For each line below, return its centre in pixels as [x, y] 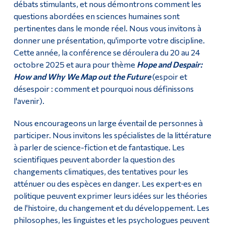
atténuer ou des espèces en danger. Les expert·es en [107, 184]
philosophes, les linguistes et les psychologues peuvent [111, 220]
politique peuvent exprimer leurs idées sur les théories [110, 196]
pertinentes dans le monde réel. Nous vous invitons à [107, 28]
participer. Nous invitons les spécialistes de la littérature [112, 135]
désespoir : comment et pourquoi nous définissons [103, 89]
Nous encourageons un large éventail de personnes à [108, 123]
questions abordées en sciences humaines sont [96, 16]
